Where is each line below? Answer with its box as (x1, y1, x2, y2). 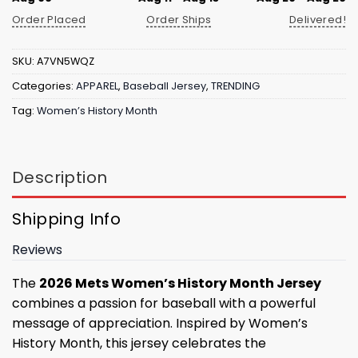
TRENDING (211, 78, 260, 93)
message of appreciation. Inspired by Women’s (12, 314, 308, 333)
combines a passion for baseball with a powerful (12, 294, 316, 313)
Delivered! (289, 11, 346, 27)
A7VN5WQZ (37, 54, 94, 68)
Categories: (12, 78, 76, 93)
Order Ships (146, 11, 212, 27)
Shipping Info (12, 208, 121, 231)
